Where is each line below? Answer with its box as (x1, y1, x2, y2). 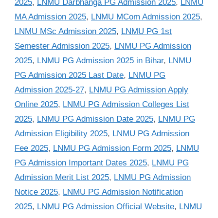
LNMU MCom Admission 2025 (91, 12, 200, 22)
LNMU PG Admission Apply (89, 85, 188, 95)
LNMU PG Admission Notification (63, 187, 183, 197)
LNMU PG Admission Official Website (37, 202, 174, 212)
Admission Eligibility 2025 (15, 129, 108, 139)
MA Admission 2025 (15, 12, 86, 22)
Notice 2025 (15, 187, 58, 197)
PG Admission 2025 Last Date (15, 71, 124, 80)
